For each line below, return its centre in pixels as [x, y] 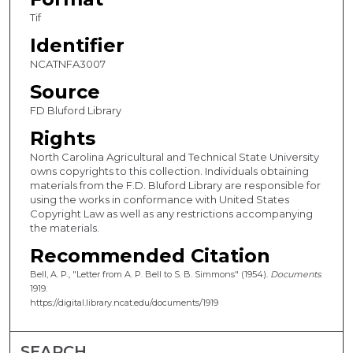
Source [65, 92]
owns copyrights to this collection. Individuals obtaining [169, 171]
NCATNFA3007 [67, 64]
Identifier [77, 46]
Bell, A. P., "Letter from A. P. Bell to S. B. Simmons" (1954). [150, 275]
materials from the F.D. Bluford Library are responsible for [175, 186]
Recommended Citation [150, 256]
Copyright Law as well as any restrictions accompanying [171, 214]
